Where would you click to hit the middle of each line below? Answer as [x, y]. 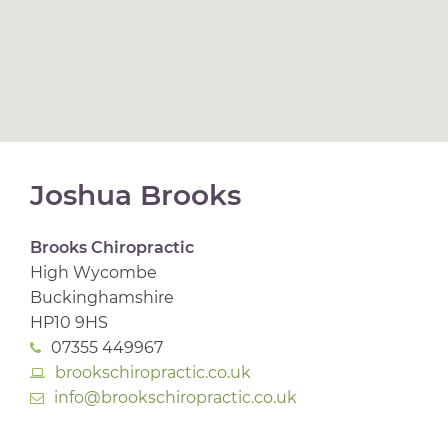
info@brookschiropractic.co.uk [175, 398]
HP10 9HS [69, 323]
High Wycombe [93, 273]
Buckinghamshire [102, 298]
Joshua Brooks [135, 195]
